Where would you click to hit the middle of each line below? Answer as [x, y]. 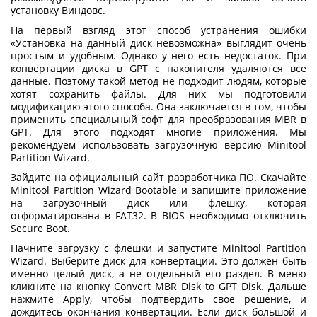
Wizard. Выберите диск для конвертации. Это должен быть [158, 260]
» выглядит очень [261, 42]
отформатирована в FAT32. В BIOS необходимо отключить [158, 215]
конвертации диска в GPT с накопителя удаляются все [158, 68]
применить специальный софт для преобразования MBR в [158, 119]
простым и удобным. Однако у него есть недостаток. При [158, 55]
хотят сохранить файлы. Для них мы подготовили [158, 93]
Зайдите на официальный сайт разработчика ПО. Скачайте [158, 177]
